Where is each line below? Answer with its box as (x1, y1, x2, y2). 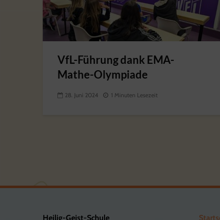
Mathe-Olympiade (57, 68, 148, 81)
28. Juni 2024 (65, 91, 98, 99)
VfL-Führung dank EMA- (57, 53, 174, 66)
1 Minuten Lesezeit (111, 91, 158, 99)
